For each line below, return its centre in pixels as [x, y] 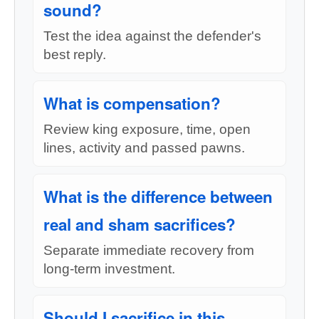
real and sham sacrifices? [140, 224]
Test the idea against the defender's [152, 36]
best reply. [75, 54]
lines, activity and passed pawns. [144, 148]
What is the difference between [158, 197]
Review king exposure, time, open [147, 129]
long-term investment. [109, 269]
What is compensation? [132, 103]
